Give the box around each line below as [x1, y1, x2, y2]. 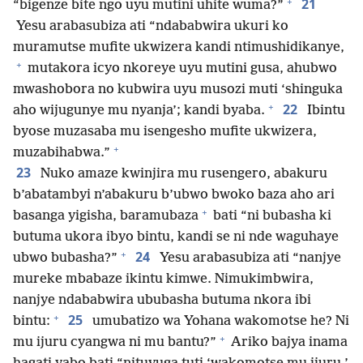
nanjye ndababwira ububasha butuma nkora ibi [13, 293, 311, 308]
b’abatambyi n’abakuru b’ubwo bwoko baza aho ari [13, 187, 335, 203]
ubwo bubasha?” [13, 250, 117, 266]
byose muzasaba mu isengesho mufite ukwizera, [13, 124, 317, 139]
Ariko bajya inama [228, 335, 348, 350]
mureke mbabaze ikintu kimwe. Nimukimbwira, [13, 271, 314, 287]
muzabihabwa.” [13, 145, 110, 160]
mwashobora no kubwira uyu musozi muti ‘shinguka [13, 82, 343, 97]
